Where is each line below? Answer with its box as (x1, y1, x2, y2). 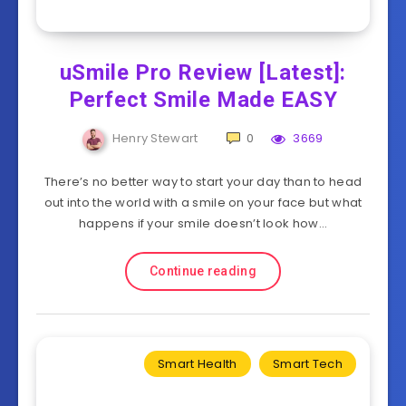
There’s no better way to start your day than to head (43, 173, 362, 191)
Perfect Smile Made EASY (68, 87, 338, 113)
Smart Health (158, 355, 237, 373)
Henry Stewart (111, 130, 198, 148)
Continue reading (150, 264, 256, 279)
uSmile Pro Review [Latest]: (59, 60, 347, 86)
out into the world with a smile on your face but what (43, 194, 362, 212)
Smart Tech (273, 355, 343, 373)
